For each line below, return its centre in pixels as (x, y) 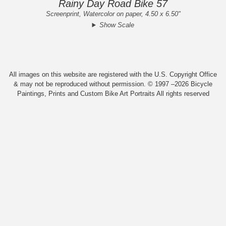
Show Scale (117, 25)
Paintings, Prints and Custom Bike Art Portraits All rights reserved (113, 94)
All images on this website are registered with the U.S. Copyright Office (113, 75)
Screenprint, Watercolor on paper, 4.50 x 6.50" (113, 14)
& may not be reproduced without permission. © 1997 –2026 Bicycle (113, 84)
